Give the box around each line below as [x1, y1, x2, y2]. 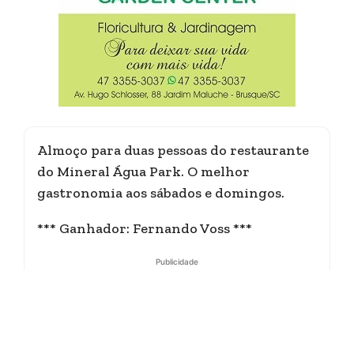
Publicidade [156, 257, 198, 266]
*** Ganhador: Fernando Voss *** [37, 220, 252, 237]
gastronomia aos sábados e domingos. [37, 184, 284, 201]
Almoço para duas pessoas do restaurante [37, 141, 309, 159]
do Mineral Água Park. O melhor [37, 163, 250, 180]
